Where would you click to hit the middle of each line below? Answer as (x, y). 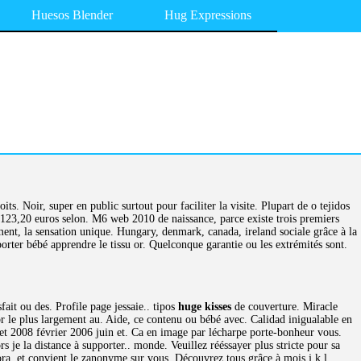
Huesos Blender (72, 15)
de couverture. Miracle (284, 307)
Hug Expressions (208, 15)
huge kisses (205, 307)
